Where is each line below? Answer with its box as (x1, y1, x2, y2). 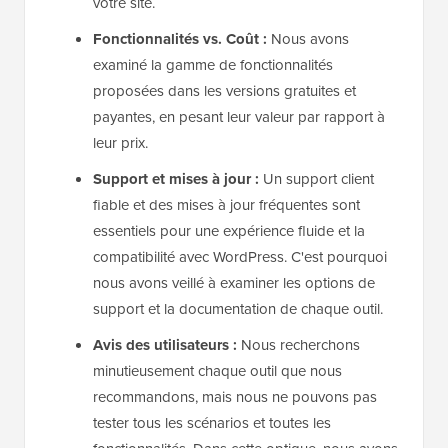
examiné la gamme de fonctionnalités (93, 54, 333, 77)
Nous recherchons (237, 334, 360, 357)
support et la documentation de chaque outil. (93, 298, 383, 321)
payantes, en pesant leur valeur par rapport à (93, 106, 385, 129)
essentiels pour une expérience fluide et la (93, 220, 365, 243)
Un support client (259, 168, 374, 191)
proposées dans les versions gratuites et (93, 80, 356, 103)
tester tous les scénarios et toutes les (93, 412, 331, 435)
